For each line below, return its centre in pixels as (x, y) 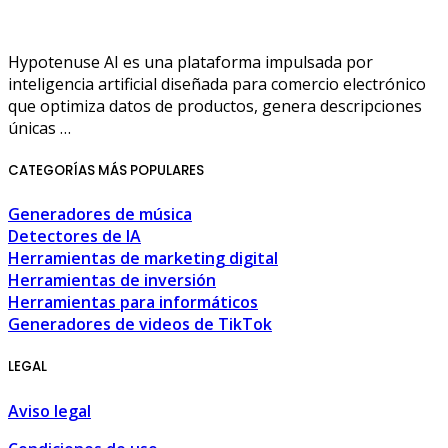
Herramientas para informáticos (133, 302)
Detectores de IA (74, 236)
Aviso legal (49, 410)
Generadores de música (100, 214)
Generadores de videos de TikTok (140, 324)
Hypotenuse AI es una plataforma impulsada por (190, 61)
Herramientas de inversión (112, 280)
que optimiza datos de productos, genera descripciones (215, 105)
